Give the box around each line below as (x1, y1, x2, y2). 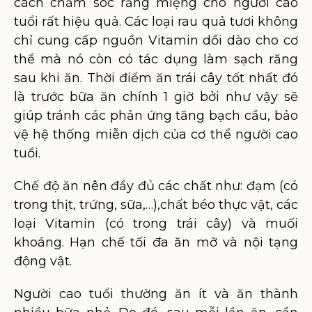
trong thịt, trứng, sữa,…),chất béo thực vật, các (14, 197, 298, 212)
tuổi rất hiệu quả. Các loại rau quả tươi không (14, 14, 298, 29)
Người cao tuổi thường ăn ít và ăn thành (14, 286, 298, 302)
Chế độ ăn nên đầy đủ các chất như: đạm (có (14, 178, 298, 194)
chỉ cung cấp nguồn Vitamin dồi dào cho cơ (14, 33, 298, 48)
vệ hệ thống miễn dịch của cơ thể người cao (14, 127, 298, 142)
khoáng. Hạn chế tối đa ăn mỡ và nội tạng (14, 235, 298, 250)
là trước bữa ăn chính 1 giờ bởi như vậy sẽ (14, 89, 298, 104)
